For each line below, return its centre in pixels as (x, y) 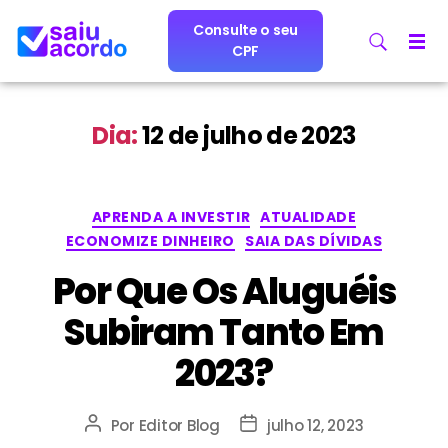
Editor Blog (179, 425)
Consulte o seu (245, 30)
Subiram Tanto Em (224, 332)
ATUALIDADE (308, 217)
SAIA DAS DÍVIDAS (314, 240)
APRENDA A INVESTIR (171, 217)
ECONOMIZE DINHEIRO (150, 240)
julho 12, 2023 (315, 425)
